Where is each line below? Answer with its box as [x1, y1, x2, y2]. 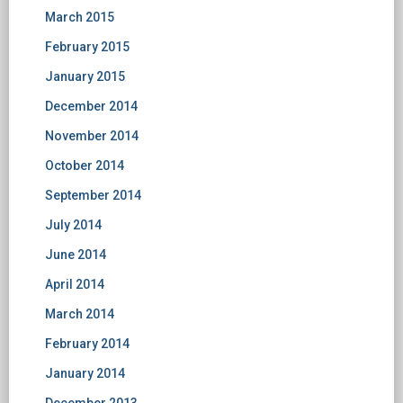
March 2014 [45, 307, 114, 322]
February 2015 [45, 40, 130, 55]
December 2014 [45, 99, 138, 114]
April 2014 [45, 277, 104, 292]
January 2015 [45, 69, 125, 85]
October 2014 [45, 158, 124, 174]
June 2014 [45, 247, 106, 263]
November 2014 [45, 129, 139, 144]
